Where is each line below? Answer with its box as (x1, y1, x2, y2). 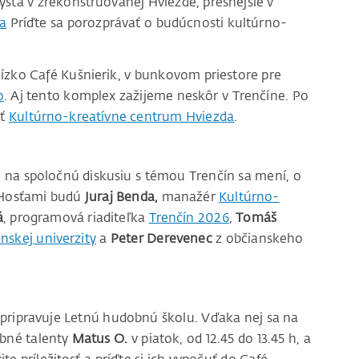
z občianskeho (212, 229, 304, 246)
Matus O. (71, 330, 128, 347)
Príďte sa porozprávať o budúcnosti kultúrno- (6, 14, 288, 31)
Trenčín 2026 (148, 208, 229, 225)
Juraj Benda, (84, 188, 159, 204)
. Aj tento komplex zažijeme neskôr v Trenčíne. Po (3, 87, 309, 104)
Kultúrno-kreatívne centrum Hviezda (9, 108, 234, 125)
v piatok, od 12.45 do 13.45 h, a (127, 330, 311, 347)
